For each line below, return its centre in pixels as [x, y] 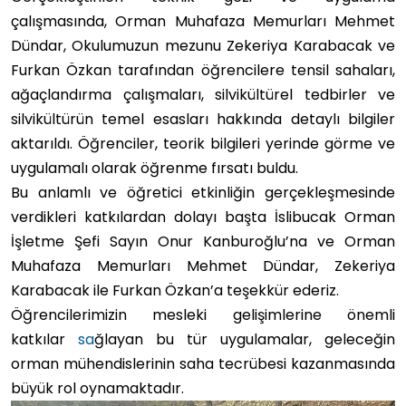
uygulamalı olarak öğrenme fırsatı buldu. [155, 168]
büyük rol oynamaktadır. [97, 388]
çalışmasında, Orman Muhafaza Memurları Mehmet [203, 21]
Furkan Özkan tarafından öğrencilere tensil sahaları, [203, 70]
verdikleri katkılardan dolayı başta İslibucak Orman [203, 217]
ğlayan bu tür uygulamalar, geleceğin [245, 339]
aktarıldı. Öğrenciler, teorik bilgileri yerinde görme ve [203, 144]
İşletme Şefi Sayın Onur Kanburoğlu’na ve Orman [203, 242]
